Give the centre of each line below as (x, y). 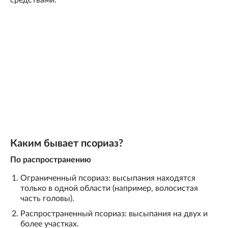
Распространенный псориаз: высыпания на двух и (114, 214)
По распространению (51, 160)
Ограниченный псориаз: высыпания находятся (108, 178)
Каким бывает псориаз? (67, 144)
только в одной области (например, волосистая (109, 189)
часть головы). (47, 199)
